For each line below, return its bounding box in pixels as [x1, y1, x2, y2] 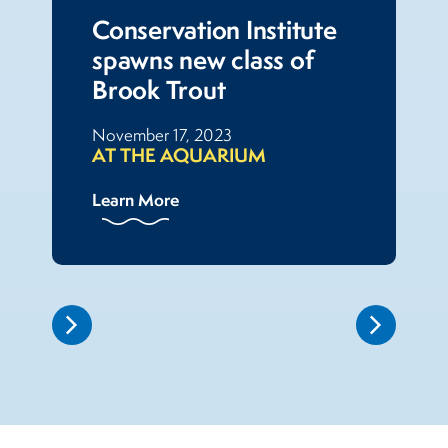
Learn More [92, 188, 179, 212]
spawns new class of [92, 42, 314, 78]
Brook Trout [92, 72, 226, 108]
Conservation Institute [92, 12, 337, 48]
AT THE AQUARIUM [92, 142, 266, 169]
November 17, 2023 [92, 124, 232, 147]
